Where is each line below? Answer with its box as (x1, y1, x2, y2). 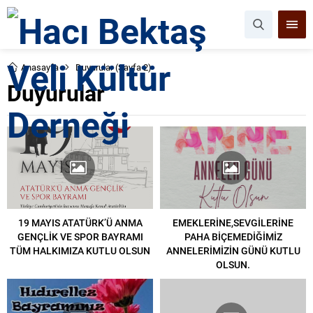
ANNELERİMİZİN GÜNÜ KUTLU (166, 243, 300, 257)
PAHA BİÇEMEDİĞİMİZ (184, 229, 282, 243)
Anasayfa (21, 61, 59, 73)
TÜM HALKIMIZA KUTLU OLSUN (10, 243, 150, 257)
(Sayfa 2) (113, 61, 152, 73)
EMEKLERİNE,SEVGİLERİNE (173, 215, 293, 229)
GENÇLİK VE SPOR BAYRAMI (17, 229, 143, 243)
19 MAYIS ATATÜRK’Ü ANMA (17, 215, 143, 229)
